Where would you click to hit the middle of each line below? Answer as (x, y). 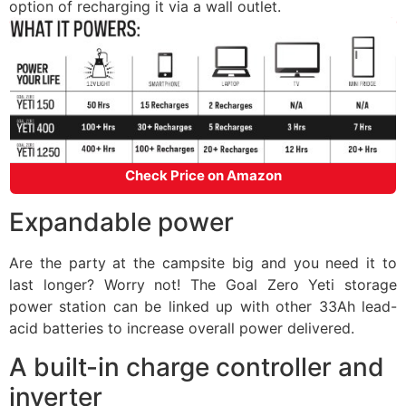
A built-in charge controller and (197, 367)
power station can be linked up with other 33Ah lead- (203, 307)
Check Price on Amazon (203, 176)
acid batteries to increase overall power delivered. (182, 329)
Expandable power (121, 222)
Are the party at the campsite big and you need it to (203, 263)
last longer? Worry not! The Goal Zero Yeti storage (203, 285)
